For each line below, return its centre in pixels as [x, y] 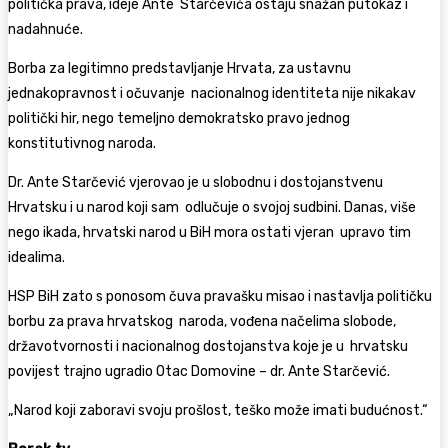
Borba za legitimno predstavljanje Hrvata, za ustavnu [179, 68]
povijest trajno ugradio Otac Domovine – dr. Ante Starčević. [200, 371]
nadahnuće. [47, 29]
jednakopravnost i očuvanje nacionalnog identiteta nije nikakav [212, 93]
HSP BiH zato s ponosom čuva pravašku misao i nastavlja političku [220, 296]
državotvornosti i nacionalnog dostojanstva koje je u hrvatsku [208, 346]
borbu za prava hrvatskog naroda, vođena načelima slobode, [202, 321]
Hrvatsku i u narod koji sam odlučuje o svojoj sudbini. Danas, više [212, 207]
